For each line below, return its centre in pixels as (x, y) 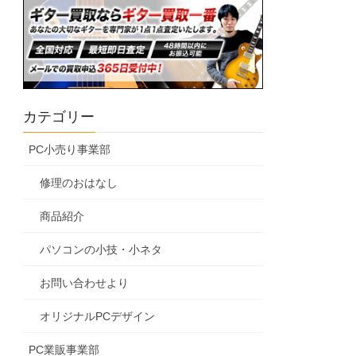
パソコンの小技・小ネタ (101, 250)
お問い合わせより (85, 283)
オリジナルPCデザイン (98, 317)
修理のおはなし (79, 183)
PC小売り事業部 (70, 150)
